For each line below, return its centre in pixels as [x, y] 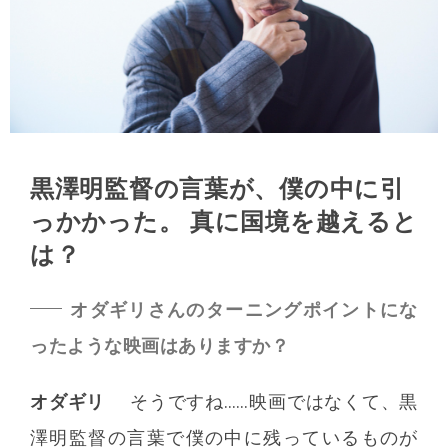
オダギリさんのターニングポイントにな [243, 309]
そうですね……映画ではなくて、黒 [274, 401]
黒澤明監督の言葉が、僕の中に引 [217, 188]
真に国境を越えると [300, 221]
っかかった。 [107, 221]
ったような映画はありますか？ [160, 345]
